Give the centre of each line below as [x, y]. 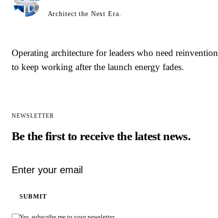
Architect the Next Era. [84, 14]
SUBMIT [34, 196]
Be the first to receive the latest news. [101, 136]
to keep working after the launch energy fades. [98, 67]
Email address [33, 164]
